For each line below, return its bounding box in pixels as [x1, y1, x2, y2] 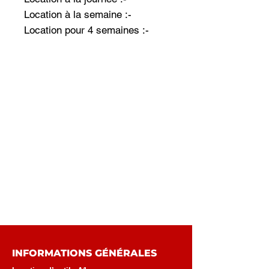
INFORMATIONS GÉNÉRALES [12, 247, 157, 259]
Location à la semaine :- [24, 8, 131, 20]
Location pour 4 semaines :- [24, 24, 149, 36]
